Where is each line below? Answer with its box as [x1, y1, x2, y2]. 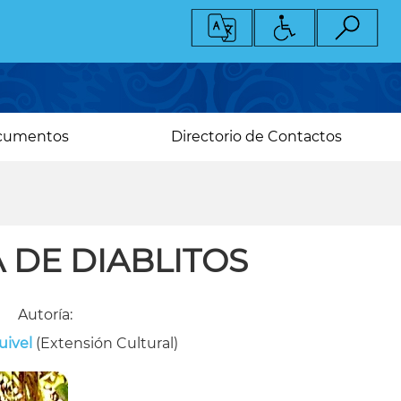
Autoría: [18, 306, 73, 323]
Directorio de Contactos [171, 128, 343, 145]
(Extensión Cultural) [31, 335, 178, 352]
